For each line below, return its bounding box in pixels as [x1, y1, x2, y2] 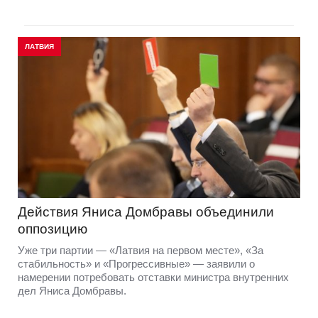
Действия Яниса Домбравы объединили [18, 204, 274, 219]
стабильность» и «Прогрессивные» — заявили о [18, 257, 255, 270]
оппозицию [18, 221, 87, 236]
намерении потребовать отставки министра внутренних [18, 270, 289, 283]
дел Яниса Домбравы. [18, 284, 126, 297]
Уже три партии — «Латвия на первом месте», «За [18, 243, 263, 256]
